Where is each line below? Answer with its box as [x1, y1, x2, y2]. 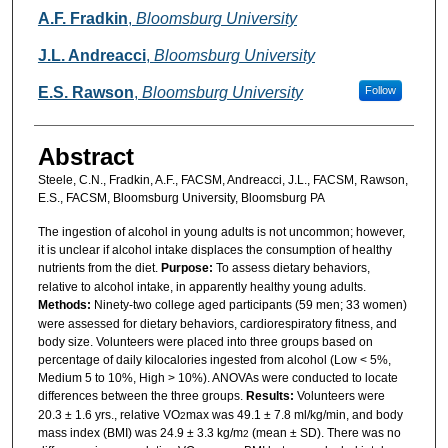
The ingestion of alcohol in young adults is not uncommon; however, [37, 224, 405, 239]
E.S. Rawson [37, 84, 134, 102]
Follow [364, 84, 396, 97]
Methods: [37, 297, 94, 312]
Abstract [37, 143, 134, 171]
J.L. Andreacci [37, 47, 146, 65]
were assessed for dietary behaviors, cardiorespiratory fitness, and [37, 316, 397, 331]
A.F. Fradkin [37, 10, 128, 28]
